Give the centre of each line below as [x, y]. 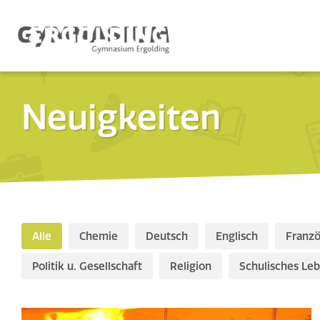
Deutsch [167, 236]
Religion [191, 266]
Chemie [99, 236]
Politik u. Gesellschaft [87, 266]
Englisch [237, 236]
